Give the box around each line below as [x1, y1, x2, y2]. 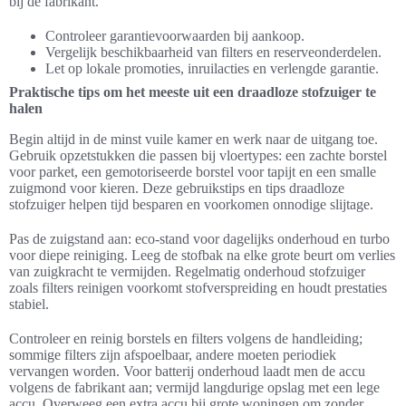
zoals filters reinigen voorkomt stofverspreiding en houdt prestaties [9, 279, 387, 295]
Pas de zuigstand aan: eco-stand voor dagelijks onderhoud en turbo [9, 230, 390, 246]
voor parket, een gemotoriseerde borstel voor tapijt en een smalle [9, 163, 376, 179]
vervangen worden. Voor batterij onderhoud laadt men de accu [9, 362, 365, 379]
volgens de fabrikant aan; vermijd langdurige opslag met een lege [9, 379, 380, 395]
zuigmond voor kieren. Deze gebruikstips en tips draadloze [9, 179, 344, 196]
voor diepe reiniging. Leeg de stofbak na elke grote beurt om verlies [9, 246, 395, 263]
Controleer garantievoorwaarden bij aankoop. [45, 27, 304, 43]
